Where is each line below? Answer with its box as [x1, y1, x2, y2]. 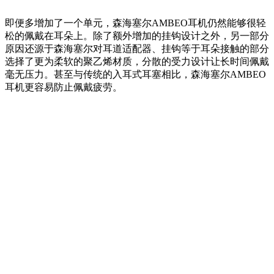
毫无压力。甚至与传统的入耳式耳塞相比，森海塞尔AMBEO [5, 69, 266, 80]
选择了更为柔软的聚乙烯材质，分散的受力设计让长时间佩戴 [5, 56, 269, 67]
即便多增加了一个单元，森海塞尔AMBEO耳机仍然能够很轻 [5, 18, 266, 29]
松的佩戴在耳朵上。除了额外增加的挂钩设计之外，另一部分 [5, 31, 269, 42]
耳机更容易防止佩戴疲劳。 [5, 82, 122, 93]
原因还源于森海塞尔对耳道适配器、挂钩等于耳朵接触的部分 [5, 43, 269, 54]
